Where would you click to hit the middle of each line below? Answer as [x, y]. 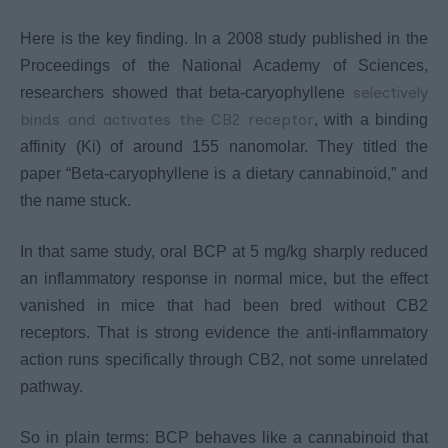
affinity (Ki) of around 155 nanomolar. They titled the [224, 146]
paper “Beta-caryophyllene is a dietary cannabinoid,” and [224, 173]
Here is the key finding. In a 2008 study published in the [224, 38]
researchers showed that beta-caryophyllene [186, 92]
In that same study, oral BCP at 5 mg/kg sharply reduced [224, 251]
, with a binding [370, 119]
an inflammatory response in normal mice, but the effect [224, 278]
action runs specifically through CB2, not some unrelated [224, 359]
